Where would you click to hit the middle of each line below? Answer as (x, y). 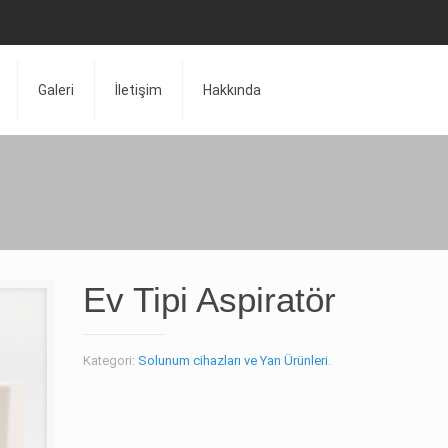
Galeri (56, 90)
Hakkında (232, 90)
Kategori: (110, 360)
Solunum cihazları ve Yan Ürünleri (232, 360)
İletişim (139, 90)
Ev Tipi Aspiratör (209, 299)
